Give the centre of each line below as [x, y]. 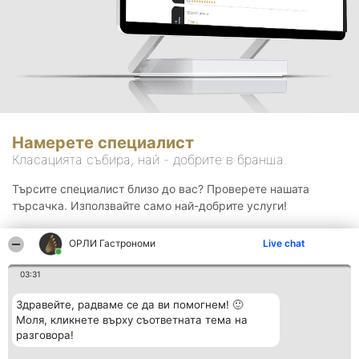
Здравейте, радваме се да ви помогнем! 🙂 [129, 305]
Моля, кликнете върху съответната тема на [132, 320]
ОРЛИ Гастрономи [113, 243]
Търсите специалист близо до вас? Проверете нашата [161, 189]
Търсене [179, 257]
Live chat [284, 243]
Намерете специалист [103, 143]
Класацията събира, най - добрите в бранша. [149, 160]
